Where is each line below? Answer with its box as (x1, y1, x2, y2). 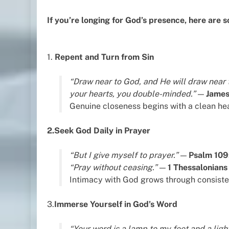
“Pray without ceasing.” (70, 162, 157, 172)
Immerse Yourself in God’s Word (54, 199, 177, 209)
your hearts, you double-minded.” (70, 88, 196, 99)
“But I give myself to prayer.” (70, 150, 178, 160)
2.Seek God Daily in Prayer (47, 125, 150, 135)
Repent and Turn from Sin (55, 52, 154, 62)
